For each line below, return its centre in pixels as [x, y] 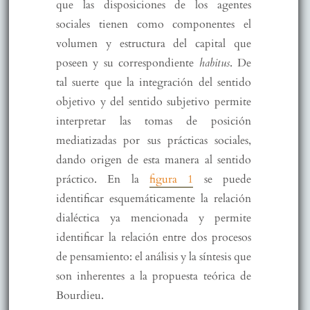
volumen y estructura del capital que [154, 43]
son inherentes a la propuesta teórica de [154, 276]
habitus [214, 63]
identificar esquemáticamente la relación [154, 198]
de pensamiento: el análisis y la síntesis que [154, 256]
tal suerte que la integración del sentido [154, 82]
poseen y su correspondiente [127, 63]
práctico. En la [103, 179]
